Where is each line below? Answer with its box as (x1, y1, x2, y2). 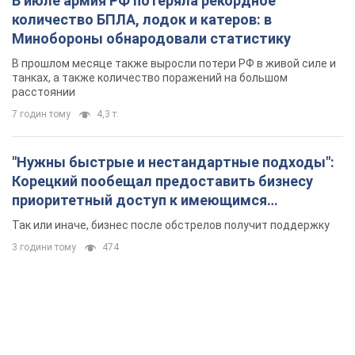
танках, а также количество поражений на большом (12, 71, 288, 84)
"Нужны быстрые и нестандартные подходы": (12, 153, 334, 170)
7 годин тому (12, 108, 71, 120)
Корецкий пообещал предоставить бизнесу (12, 172, 313, 189)
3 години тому (12, 241, 76, 253)
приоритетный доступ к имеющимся (12, 191, 267, 208)
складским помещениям (12, 210, 184, 227)
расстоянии (12, 85, 75, 98)
